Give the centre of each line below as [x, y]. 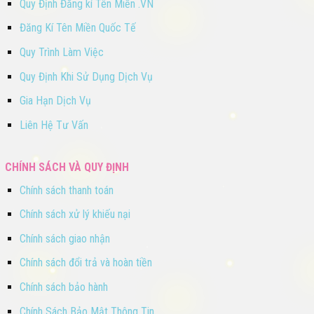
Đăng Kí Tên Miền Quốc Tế [77, 28]
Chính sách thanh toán [66, 190]
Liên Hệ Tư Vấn [54, 125]
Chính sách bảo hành [63, 287]
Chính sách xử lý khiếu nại [75, 214]
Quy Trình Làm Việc [61, 53]
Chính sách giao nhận [64, 238]
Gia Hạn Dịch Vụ [55, 101]
